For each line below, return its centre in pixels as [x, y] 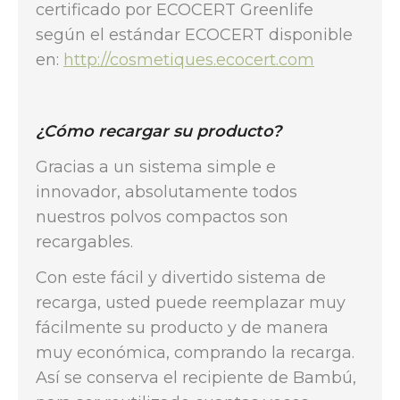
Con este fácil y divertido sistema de [181, 278]
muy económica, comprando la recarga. [195, 353]
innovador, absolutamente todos [167, 192]
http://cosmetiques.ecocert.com [189, 60]
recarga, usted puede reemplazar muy [191, 303]
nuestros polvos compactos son [162, 217]
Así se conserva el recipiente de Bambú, [196, 378]
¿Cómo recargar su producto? [158, 131]
